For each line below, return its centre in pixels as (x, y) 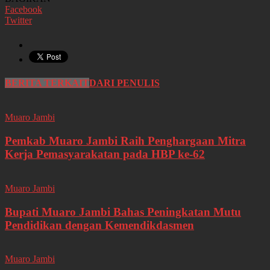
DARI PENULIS (124, 83)
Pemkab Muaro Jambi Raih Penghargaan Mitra (125, 141)
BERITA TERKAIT (47, 83)
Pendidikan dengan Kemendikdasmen (99, 225)
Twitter (18, 20)
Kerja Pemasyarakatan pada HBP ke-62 (105, 154)
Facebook (24, 9)
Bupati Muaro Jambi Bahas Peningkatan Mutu (123, 212)
